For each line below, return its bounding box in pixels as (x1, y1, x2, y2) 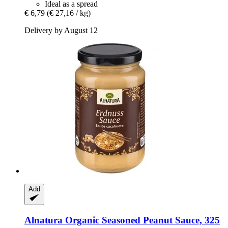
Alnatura (24, 214, 63, 225)
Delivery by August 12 (24, 25, 98, 35)
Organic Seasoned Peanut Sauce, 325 (63, 214, 220, 225)
